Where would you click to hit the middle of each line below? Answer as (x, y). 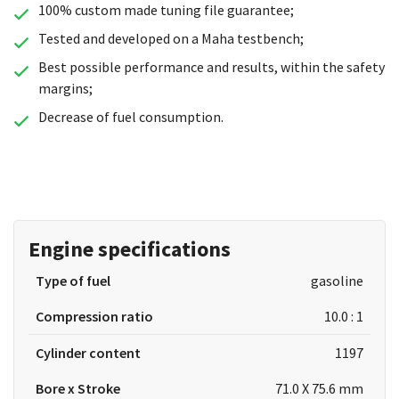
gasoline (337, 281)
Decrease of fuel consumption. (130, 117)
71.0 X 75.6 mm (319, 388)
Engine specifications (130, 249)
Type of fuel (73, 281)
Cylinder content (88, 353)
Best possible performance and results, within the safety (211, 67)
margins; (65, 88)
